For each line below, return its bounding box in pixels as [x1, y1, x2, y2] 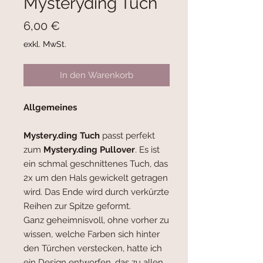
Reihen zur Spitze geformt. [23, 201, 131, 212]
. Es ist [135, 144, 160, 156]
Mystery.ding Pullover [43, 144, 135, 156]
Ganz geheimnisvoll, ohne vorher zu [23, 215, 169, 226]
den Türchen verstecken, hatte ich [23, 243, 162, 254]
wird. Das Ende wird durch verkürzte [23, 187, 169, 198]
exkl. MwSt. [23, 39, 66, 49]
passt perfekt [100, 130, 155, 141]
